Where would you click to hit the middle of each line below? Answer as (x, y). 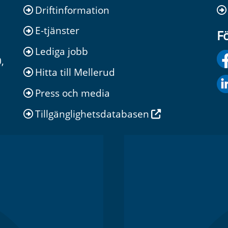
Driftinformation (72, 10)
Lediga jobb (62, 51)
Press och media (73, 93)
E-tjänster (57, 31)
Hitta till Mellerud (75, 72)
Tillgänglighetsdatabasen (92, 113)
